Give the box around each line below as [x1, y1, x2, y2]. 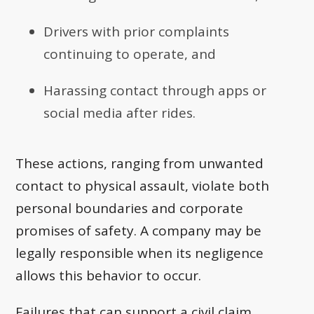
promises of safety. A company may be [15, 221, 262, 240]
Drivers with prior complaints [43, 22, 230, 41]
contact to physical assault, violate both [15, 177, 270, 196]
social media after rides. [43, 104, 196, 123]
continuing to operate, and [43, 45, 217, 64]
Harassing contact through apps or [43, 81, 267, 100]
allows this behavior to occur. [15, 266, 202, 285]
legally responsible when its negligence [15, 244, 264, 263]
